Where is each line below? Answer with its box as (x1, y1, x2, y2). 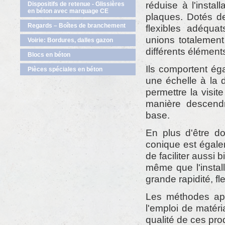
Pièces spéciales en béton (28, 66, 102, 73)
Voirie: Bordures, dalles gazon (28, 37, 113, 44)
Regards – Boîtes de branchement (28, 22, 126, 29)
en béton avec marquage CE (28, 8, 108, 15)
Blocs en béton (28, 51, 70, 58)
